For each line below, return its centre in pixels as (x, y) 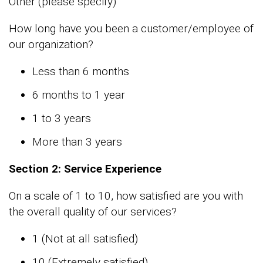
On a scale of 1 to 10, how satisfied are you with (126, 196)
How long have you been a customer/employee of (131, 29)
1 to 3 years (62, 119)
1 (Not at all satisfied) (85, 239)
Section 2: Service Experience (85, 169)
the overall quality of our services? (93, 212)
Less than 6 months (81, 72)
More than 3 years (77, 142)
